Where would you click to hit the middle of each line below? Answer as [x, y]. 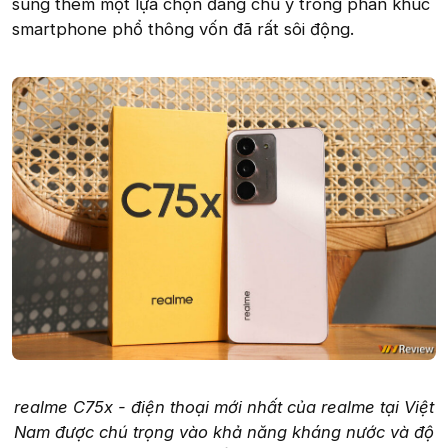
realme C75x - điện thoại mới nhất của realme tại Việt [224, 406]
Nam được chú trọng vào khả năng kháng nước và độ [224, 431]
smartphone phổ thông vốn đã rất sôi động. [183, 29]
